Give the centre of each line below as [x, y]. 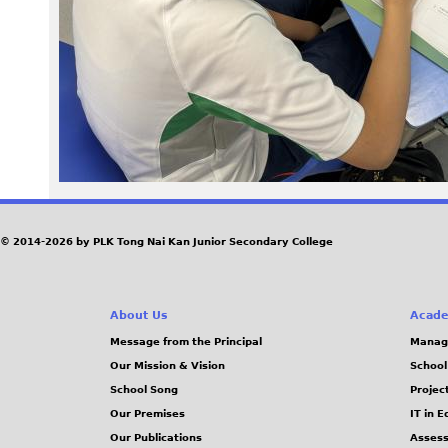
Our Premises [147, 414]
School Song [144, 390]
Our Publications [156, 438]
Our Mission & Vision [167, 366]
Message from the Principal [186, 342]
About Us [139, 316]
